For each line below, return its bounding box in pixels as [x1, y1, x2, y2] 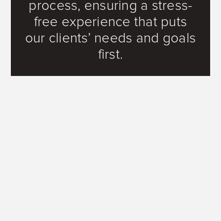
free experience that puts [34, 13, 187, 31]
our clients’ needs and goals [25, 30, 196, 47]
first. [98, 46, 123, 63]
